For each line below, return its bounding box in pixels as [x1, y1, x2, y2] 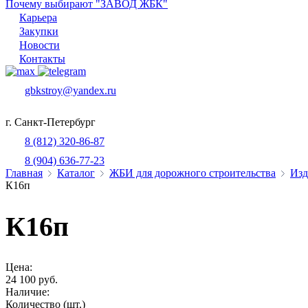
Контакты [19, 53, 65, 65]
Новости [19, 39, 60, 51]
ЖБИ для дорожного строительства [109, 167, 276, 179]
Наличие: [5, 285, 49, 298]
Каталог [57, 167, 95, 179]
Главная [5, 167, 43, 179]
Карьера [19, 12, 57, 23]
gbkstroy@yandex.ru [25, 85, 116, 96]
